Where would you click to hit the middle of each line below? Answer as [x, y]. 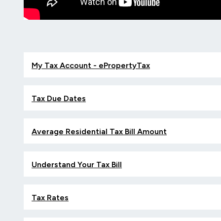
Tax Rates [50, 198]
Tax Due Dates [59, 99]
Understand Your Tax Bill [77, 165]
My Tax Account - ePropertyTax [91, 66]
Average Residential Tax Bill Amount [99, 132]
